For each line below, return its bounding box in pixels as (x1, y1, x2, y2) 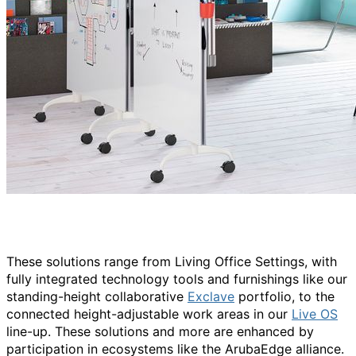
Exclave (188, 288, 234, 304)
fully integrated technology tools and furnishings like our (6, 271, 347, 287)
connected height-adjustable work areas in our (6, 306, 292, 322)
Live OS (292, 306, 338, 322)
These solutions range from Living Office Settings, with (6, 253, 337, 269)
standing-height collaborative (6, 288, 188, 304)
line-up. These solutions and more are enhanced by (6, 323, 314, 339)
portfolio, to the (234, 288, 335, 304)
